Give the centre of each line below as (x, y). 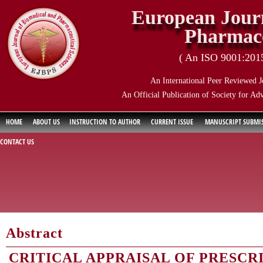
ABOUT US (46, 122)
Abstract (34, 233)
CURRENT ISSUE (172, 122)
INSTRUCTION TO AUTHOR (105, 122)
